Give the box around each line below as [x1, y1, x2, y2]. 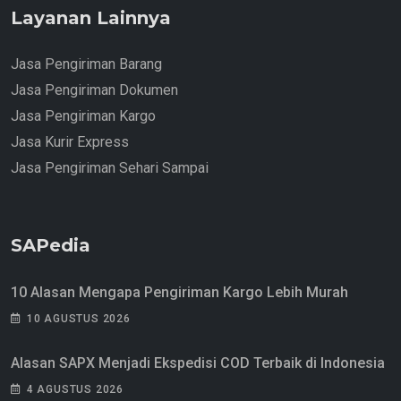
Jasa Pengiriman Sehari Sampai [11, 158, 209, 176]
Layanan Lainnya [11, 6, 171, 29]
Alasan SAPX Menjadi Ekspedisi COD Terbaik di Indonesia [11, 354, 385, 371]
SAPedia [11, 234, 90, 256]
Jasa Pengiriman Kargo [11, 107, 156, 124]
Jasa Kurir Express [11, 132, 129, 150]
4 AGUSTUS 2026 [26, 382, 124, 396]
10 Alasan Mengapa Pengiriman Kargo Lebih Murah [11, 283, 348, 301]
